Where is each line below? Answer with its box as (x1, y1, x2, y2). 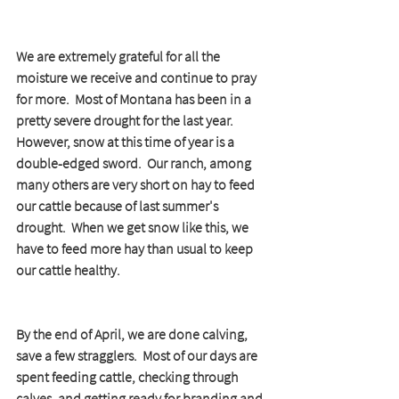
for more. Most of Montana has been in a (16, 90, 254, 109)
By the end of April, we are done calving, (16, 325, 250, 344)
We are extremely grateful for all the (16, 47, 223, 66)
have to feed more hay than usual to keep (16, 240, 256, 258)
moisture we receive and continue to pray (16, 69, 259, 87)
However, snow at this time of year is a (16, 133, 237, 151)
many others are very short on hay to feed (16, 175, 257, 194)
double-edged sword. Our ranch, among (16, 154, 254, 173)
